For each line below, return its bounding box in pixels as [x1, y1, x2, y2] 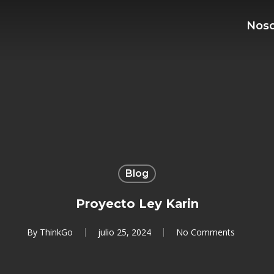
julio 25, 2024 [98, 226, 151, 238]
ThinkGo [40, 226, 73, 238]
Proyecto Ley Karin [75, 196, 199, 211]
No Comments [176, 226, 235, 238]
